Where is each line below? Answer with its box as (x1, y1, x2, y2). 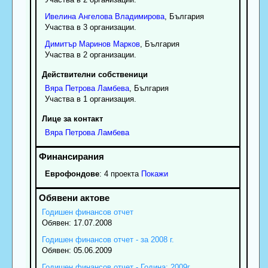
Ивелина (44, 11, 76, 21)
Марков (112, 39, 140, 48)
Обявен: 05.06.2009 (41, 245, 112, 255)
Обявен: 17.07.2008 (41, 218, 112, 227)
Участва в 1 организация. (44, 94, 136, 103)
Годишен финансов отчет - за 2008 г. (41, 234, 174, 244)
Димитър (44, 39, 77, 48)
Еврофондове (44, 169, 99, 178)
